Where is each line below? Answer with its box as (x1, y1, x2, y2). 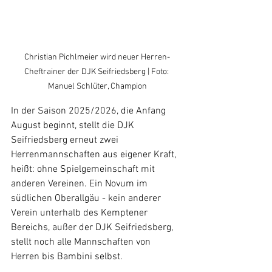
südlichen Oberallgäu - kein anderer (11, 192, 163, 205)
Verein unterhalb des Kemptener (11, 207, 150, 220)
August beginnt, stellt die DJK (11, 120, 137, 132)
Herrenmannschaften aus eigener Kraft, (11, 149, 178, 161)
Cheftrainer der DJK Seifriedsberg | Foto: (24, 67, 171, 78)
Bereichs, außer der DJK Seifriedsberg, (11, 222, 175, 234)
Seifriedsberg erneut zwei (11, 134, 121, 147)
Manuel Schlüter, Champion (47, 81, 147, 92)
